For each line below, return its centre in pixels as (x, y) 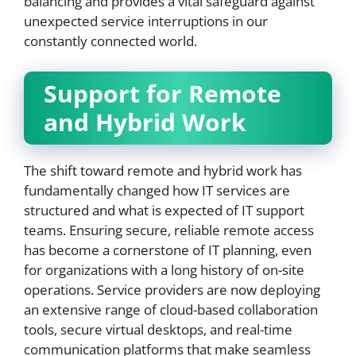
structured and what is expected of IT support (164, 210)
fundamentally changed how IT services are (157, 190)
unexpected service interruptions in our (146, 21)
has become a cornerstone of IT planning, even (168, 250)
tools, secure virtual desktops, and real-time (158, 329)
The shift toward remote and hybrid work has (163, 170)
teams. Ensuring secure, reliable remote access (169, 230)
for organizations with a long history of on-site (164, 269)
